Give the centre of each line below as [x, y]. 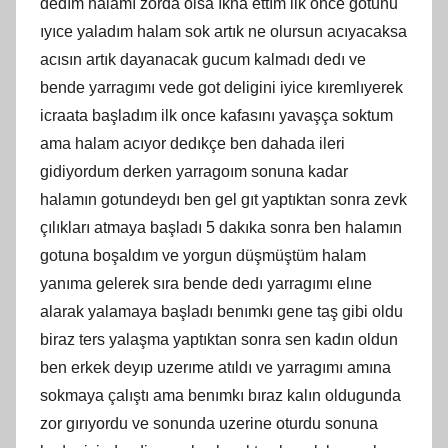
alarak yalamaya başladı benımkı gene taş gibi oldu [221, 311]
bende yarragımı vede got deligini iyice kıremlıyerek [221, 87]
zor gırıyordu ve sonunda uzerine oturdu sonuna [209, 423]
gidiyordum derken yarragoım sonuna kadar [194, 171]
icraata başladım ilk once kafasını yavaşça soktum [216, 115]
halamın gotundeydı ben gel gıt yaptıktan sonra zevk [223, 199]
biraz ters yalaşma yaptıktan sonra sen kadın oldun [219, 339]
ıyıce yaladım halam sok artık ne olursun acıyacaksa [223, 31]
